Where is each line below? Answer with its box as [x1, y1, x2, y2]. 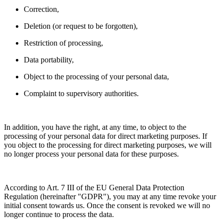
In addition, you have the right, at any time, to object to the [4, 123, 186, 132]
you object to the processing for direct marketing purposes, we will [4, 141, 212, 150]
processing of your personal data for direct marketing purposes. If [4, 132, 207, 141]
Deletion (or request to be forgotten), [24, 22, 140, 31]
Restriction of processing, [24, 39, 103, 48]
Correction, [24, 5, 61, 14]
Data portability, [24, 55, 74, 64]
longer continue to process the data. [4, 210, 114, 219]
